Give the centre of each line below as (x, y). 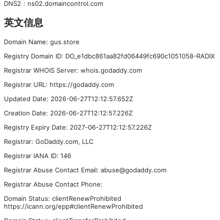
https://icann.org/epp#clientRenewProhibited (73, 206)
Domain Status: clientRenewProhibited (63, 198)
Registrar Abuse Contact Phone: (53, 184)
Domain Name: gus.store (42, 41)
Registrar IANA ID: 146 (38, 155)
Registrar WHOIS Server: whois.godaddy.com (73, 70)
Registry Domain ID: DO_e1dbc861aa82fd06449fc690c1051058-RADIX (109, 56)
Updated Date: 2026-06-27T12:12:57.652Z (69, 98)
